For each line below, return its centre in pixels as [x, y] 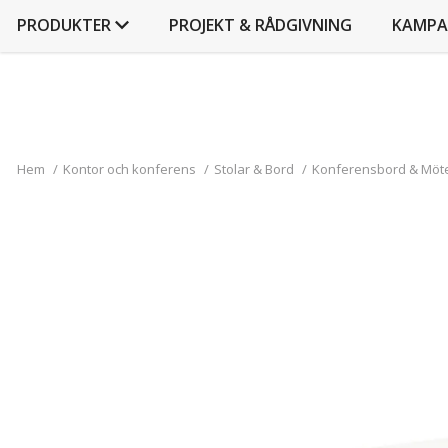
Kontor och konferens [129, 169]
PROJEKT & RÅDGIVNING [260, 25]
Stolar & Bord [254, 169]
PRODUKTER [64, 25]
